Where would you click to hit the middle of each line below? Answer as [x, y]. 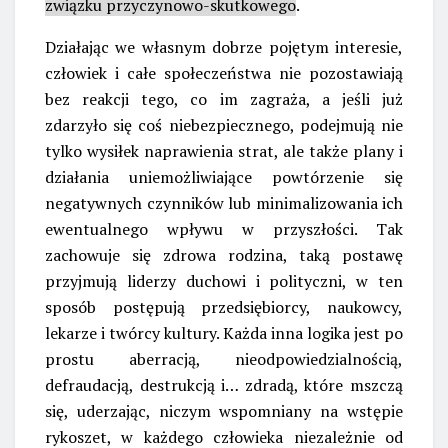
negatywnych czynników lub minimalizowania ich [224, 202]
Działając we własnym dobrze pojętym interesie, [224, 46]
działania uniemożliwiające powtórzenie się [224, 176]
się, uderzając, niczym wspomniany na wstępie [224, 410]
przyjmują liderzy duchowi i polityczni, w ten [224, 280]
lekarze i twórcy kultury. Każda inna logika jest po [224, 332]
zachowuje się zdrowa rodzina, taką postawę [224, 254]
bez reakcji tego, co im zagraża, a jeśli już [224, 98]
